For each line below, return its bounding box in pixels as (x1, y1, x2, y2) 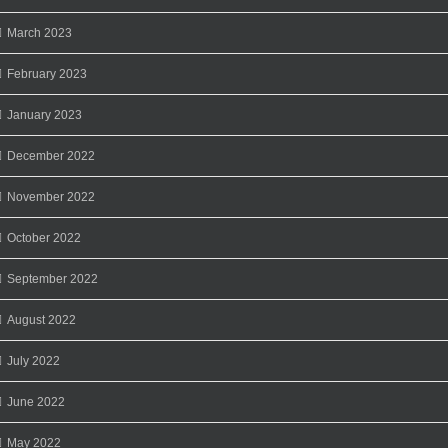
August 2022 (7, 312, 76, 327)
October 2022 (7, 230, 81, 245)
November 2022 (7, 189, 95, 204)
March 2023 (7, 25, 72, 40)
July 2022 (7, 353, 60, 368)
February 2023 (7, 66, 87, 81)
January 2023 (7, 107, 82, 122)
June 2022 (7, 394, 65, 409)
